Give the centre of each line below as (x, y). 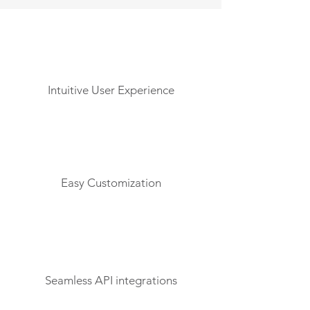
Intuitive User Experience (111, 90)
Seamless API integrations (111, 280)
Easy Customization (111, 183)
